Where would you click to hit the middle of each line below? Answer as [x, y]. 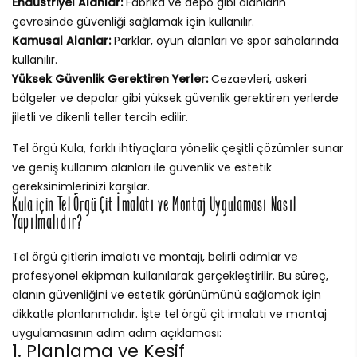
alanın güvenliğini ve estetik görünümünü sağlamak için [167, 294]
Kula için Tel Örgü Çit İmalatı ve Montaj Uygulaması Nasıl [155, 204]
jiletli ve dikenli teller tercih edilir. [100, 117]
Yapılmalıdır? [47, 222]
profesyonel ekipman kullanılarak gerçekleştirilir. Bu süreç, [170, 275]
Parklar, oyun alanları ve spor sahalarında [225, 40]
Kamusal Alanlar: [61, 40]
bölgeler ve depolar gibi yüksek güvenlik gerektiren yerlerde [175, 98]
